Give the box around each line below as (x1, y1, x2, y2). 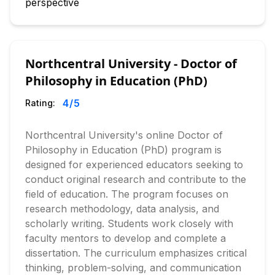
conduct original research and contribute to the (25, 173, 246, 185)
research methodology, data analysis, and (25, 203, 219, 215)
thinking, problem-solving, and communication (25, 261, 241, 274)
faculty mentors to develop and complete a (25, 232, 226, 244)
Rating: (25, 98, 55, 108)
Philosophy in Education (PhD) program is (25, 144, 222, 156)
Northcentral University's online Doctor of (25, 129, 223, 141)
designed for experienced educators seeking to (25, 158, 243, 171)
